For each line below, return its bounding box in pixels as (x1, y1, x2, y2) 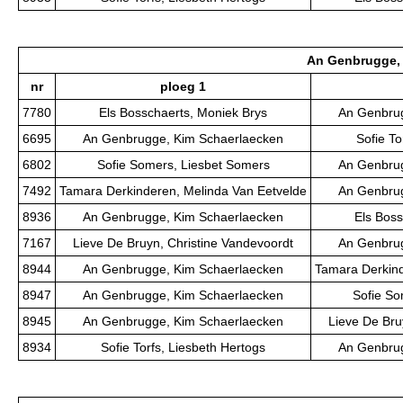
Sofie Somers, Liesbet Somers (96, 157, 270, 173)
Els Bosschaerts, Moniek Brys (99, 105, 267, 121)
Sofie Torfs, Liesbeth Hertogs (101, 340, 265, 355)
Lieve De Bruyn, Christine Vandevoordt (73, 236, 293, 251)
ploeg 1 (160, 79, 206, 94)
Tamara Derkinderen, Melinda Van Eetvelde (59, 184, 307, 199)
